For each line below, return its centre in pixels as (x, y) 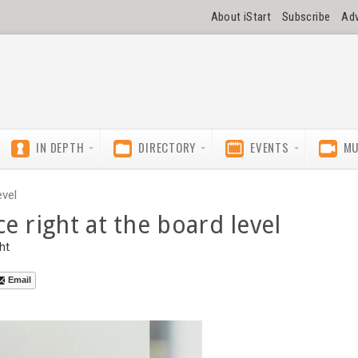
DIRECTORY (167, 147)
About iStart (241, 17)
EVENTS (270, 147)
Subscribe (306, 17)
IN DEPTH (60, 147)
